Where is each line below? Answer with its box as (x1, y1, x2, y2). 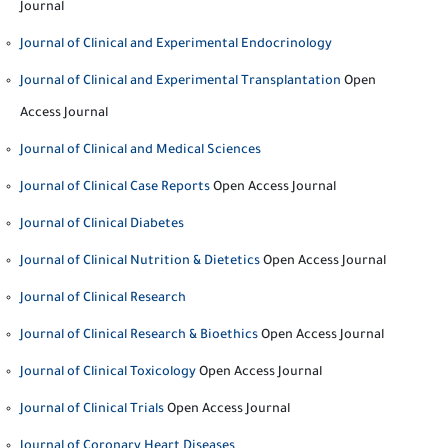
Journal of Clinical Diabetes (20, 218, 184, 232)
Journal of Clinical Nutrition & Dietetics (20, 255, 260, 269)
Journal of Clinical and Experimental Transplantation (20, 75, 341, 89)
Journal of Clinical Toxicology (20, 366, 196, 380)
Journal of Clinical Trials (20, 403, 164, 417)
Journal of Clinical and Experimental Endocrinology (20, 38, 332, 52)
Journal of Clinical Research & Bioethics (20, 329, 258, 343)
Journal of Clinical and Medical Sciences (20, 144, 261, 158)
